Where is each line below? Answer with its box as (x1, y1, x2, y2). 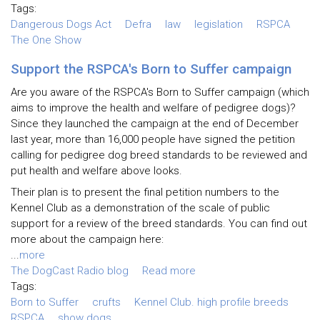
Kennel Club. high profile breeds (134, 295, 289, 309)
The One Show (11, 33, 81, 46)
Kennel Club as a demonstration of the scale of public (11, 201, 270, 214)
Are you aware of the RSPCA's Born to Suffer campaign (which (11, 86, 309, 99)
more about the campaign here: (11, 232, 164, 246)
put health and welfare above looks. (11, 164, 182, 178)
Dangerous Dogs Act (11, 17, 111, 31)
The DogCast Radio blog (11, 264, 129, 277)
